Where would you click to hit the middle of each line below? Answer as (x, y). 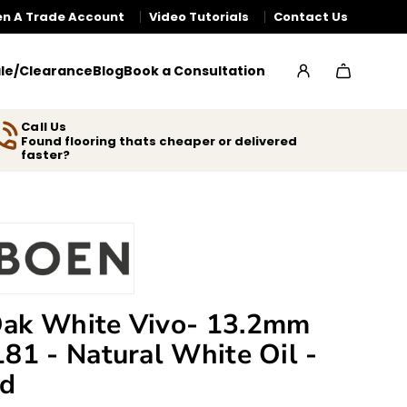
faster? (46, 154)
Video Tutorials (199, 17)
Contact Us (311, 17)
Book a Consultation (194, 70)
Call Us (44, 126)
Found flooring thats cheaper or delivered (159, 141)
